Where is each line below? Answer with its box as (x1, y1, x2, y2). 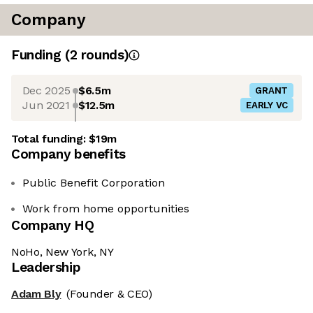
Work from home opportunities (22, 202, 189, 216)
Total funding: (11, 132, 89, 146)
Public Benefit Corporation (22, 176, 165, 190)
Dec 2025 (22, 83, 71, 97)
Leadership (11, 259, 81, 276)
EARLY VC (246, 100, 288, 111)
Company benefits (11, 146, 126, 163)
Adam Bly (11, 287, 61, 301)
